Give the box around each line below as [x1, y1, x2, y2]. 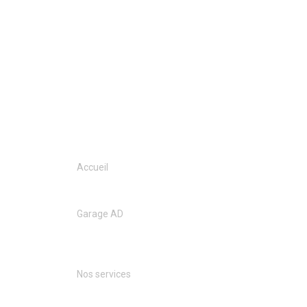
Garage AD [77, 208, 123, 220]
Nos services [77, 269, 131, 280]
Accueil [77, 162, 108, 173]
